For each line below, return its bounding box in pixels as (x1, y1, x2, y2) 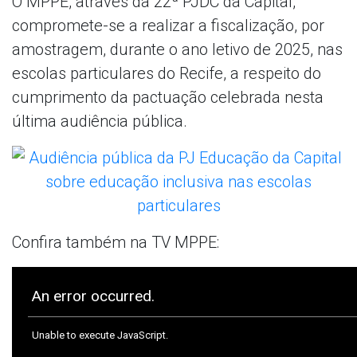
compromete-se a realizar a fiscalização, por (12, 15, 324, 35)
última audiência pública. (12, 111, 187, 131)
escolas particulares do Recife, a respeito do (12, 63, 321, 83)
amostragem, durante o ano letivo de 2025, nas (12, 39, 343, 59)
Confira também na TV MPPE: (12, 232, 219, 252)
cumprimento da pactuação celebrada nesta (12, 87, 324, 107)
